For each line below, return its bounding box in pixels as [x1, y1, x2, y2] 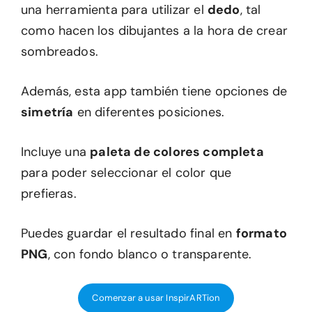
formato [235, 225, 287, 242]
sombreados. [21, 43, 98, 61]
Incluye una [21, 143, 91, 161]
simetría [21, 104, 74, 121]
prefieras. [21, 185, 80, 203]
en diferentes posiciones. [73, 104, 225, 121]
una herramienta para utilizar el [21, 1, 208, 19]
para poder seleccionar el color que [21, 164, 232, 182]
